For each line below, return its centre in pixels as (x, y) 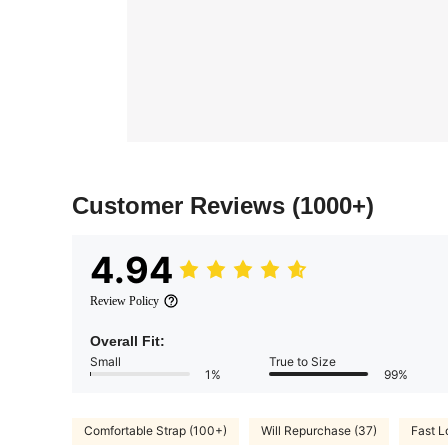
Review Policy (124, 300)
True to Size (302, 361)
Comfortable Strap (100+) (155, 431)
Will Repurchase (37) (319, 431)
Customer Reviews (182, 205)
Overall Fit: (127, 340)
